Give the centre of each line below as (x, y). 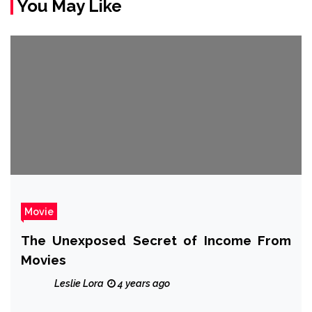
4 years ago (143, 283)
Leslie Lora (79, 283)
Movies (44, 259)
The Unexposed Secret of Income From (156, 240)
